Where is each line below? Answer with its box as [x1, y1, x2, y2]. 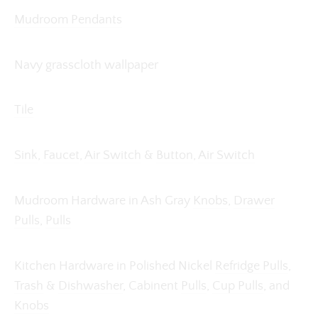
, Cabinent [123, 279, 181, 294]
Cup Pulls [212, 279, 263, 294]
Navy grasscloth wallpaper [14, 57, 158, 72]
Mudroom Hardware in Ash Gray [14, 194, 193, 209]
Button [156, 148, 193, 163]
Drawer [234, 194, 275, 209]
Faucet [43, 148, 79, 163]
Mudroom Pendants [14, 12, 122, 27]
